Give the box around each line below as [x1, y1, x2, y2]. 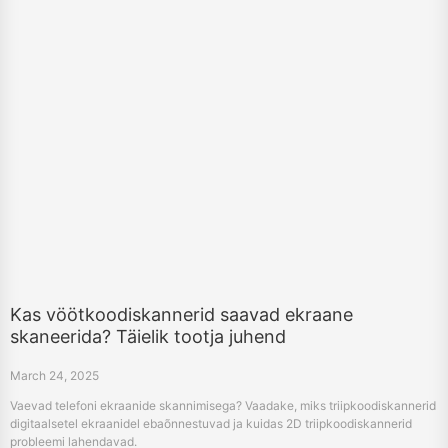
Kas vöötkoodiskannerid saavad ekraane [10, 304, 353, 326]
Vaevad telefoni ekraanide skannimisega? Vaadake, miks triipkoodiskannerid [10, 398, 436, 414]
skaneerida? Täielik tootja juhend [10, 326, 286, 348]
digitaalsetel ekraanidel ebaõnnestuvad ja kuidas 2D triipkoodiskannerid [10, 416, 412, 432]
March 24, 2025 [10, 368, 99, 384]
